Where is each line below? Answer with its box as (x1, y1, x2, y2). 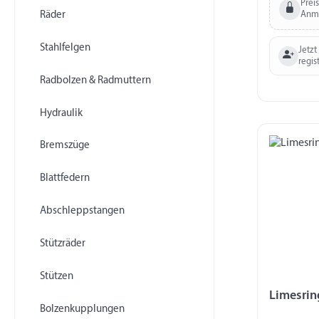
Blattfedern (39, 173, 90, 184)
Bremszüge (39, 140, 90, 152)
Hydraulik (39, 108, 83, 119)
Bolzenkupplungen (39, 303, 125, 315)
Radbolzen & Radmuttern (39, 75, 151, 86)
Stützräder (39, 239, 85, 250)
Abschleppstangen (39, 206, 125, 217)
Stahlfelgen (39, 42, 90, 53)
